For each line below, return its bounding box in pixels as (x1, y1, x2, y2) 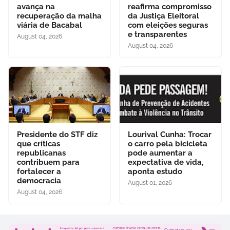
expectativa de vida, (128, 157, 203, 167)
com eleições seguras (128, 20, 208, 30)
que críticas (17, 139, 60, 148)
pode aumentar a (128, 148, 193, 158)
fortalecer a (17, 166, 61, 176)
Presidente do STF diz (17, 129, 98, 139)
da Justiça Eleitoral (128, 11, 199, 21)
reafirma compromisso (128, 2, 212, 11)
